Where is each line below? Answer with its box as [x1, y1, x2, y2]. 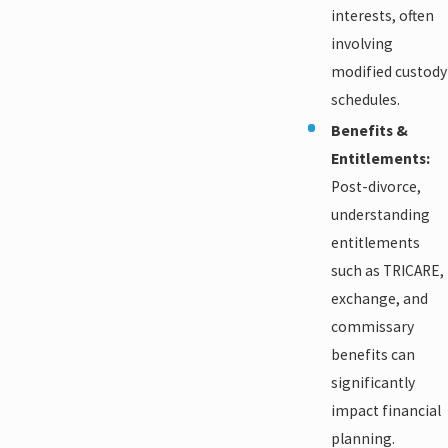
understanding [331, 205, 430, 225]
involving [331, 34, 393, 54]
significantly [331, 373, 415, 393]
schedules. [331, 90, 400, 110]
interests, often [331, 6, 434, 26]
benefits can [331, 345, 415, 365]
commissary [331, 317, 414, 337]
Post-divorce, [331, 177, 421, 197]
